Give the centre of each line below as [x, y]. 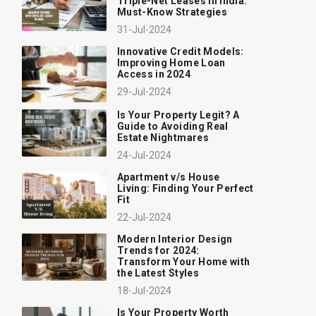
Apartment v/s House [169, 177]
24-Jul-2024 [144, 155]
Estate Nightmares [163, 137]
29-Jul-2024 [144, 91]
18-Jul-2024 [144, 290]
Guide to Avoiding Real [173, 126]
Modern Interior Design [175, 239]
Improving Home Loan [171, 62]
